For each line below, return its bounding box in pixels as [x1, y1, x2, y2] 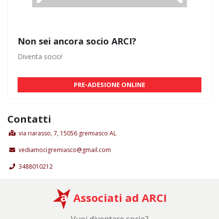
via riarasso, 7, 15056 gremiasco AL [19, 129, 116, 137]
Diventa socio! [18, 51, 63, 61]
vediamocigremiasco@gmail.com [19, 145, 111, 154]
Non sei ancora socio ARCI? [18, 35, 136, 47]
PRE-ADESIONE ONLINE [74, 80, 145, 89]
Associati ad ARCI [70, 190, 167, 205]
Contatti [7, 112, 51, 126]
